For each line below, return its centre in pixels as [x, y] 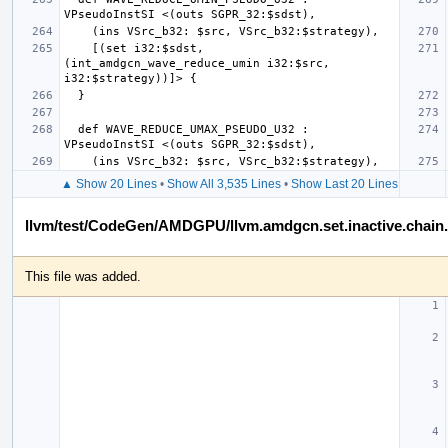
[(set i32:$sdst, [78, 48]
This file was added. [83, 276]
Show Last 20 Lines [344, 183]
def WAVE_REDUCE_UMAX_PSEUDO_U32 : [71, 129]
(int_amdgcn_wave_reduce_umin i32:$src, [197, 63]
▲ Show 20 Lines [108, 183]
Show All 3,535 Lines [223, 183]
